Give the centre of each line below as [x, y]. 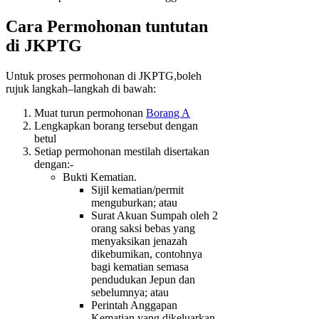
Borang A [168, 113]
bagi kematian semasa [140, 266]
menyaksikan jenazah [139, 241]
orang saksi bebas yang [143, 228]
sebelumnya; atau [130, 292]
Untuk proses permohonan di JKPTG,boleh [104, 75]
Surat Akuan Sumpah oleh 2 [155, 215]
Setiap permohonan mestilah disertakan [122, 151]
